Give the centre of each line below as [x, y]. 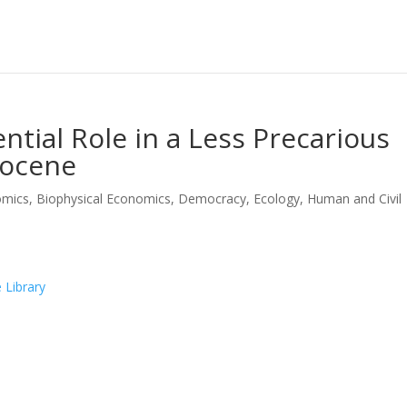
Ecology [277, 199]
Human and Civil [355, 199]
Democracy [213, 199]
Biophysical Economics [104, 199]
